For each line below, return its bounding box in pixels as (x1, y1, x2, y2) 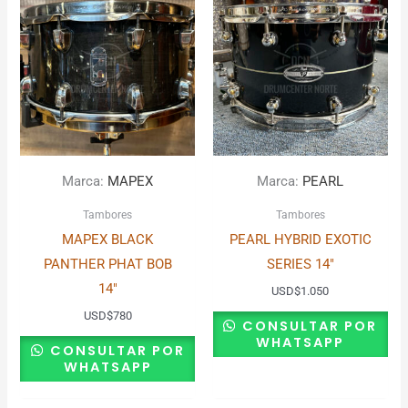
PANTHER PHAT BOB (43, 255, 172, 272)
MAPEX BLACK (62, 230, 154, 248)
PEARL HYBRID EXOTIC (229, 230, 372, 248)
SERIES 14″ (266, 255, 334, 272)
